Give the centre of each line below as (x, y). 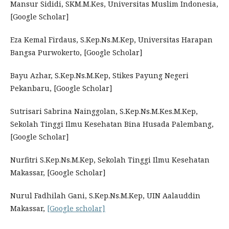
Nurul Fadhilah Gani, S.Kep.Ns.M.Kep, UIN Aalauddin (105, 196)
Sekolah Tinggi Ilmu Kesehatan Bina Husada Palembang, (112, 124)
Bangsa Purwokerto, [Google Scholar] (76, 52)
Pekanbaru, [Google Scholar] (61, 88)
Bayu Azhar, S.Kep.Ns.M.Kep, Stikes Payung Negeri (99, 75)
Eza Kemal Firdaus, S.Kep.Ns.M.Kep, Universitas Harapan (111, 40)
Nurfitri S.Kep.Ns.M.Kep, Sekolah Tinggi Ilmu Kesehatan (110, 160)
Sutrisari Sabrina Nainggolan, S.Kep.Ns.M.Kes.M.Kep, (104, 111)
